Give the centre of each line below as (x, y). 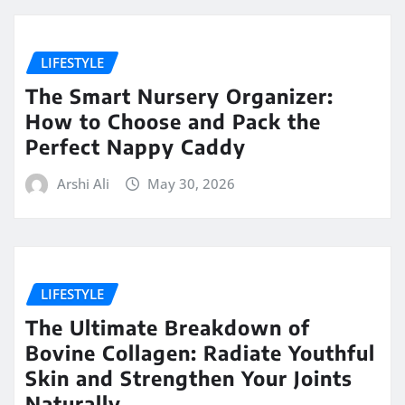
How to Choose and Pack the (173, 121)
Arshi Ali (83, 183)
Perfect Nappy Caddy (136, 146)
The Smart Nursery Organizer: (179, 95)
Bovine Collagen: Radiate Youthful (200, 352)
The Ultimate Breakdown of (168, 327)
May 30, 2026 (192, 183)
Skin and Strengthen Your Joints (189, 377)
